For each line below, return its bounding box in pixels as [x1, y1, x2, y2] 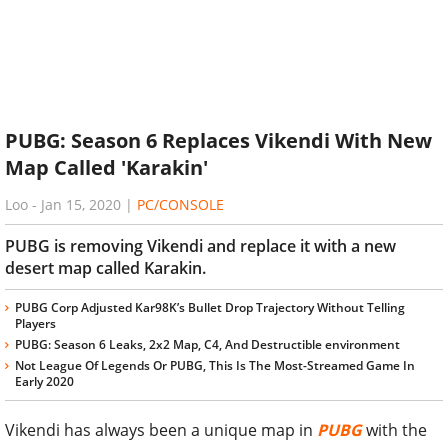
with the [366, 418, 427, 441]
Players [15, 314, 56, 332]
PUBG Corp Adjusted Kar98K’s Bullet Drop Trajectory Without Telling [15, 298, 405, 316]
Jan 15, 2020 [41, 194, 121, 214]
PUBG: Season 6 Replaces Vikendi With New [5, 127, 432, 155]
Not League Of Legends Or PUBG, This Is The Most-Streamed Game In [15, 356, 415, 374]
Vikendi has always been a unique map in [5, 418, 317, 441]
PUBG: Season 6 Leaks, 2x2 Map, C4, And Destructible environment [15, 335, 400, 353]
